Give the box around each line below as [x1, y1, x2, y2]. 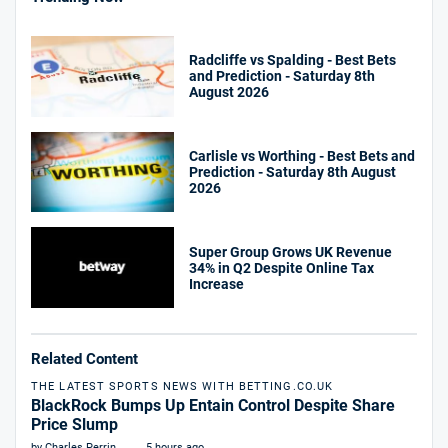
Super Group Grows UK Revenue [189, 243, 393, 260]
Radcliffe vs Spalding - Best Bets [189, 52, 397, 69]
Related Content [31, 350, 138, 369]
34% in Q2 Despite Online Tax [189, 259, 375, 276]
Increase [189, 275, 245, 292]
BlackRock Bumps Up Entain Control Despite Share [31, 396, 395, 416]
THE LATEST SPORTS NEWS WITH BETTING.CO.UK [31, 380, 334, 394]
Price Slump [31, 415, 118, 435]
